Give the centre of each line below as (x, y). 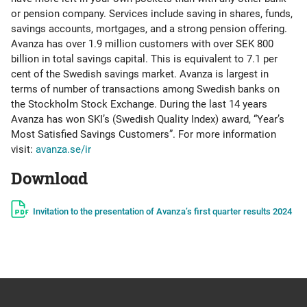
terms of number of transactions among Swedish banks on (145, 89)
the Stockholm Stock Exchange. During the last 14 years (139, 104)
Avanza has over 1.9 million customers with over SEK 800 (142, 44)
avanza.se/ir (63, 149)
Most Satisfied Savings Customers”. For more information (144, 134)
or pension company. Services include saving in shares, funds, (152, 14)
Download (49, 178)
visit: (23, 149)
